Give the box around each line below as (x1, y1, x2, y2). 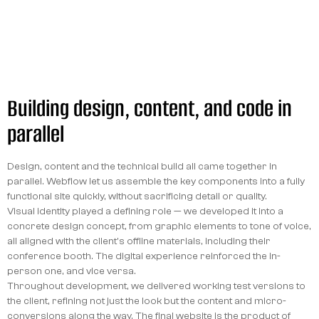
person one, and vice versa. (6, 264, 136, 277)
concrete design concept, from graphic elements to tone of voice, (6, 219, 311, 232)
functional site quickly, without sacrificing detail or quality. (6, 189, 267, 202)
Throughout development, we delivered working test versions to (6, 279, 305, 292)
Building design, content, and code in (6, 93, 292, 124)
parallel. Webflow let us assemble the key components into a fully (6, 174, 305, 187)
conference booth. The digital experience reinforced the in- (6, 249, 281, 262)
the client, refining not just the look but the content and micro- (6, 294, 286, 307)
